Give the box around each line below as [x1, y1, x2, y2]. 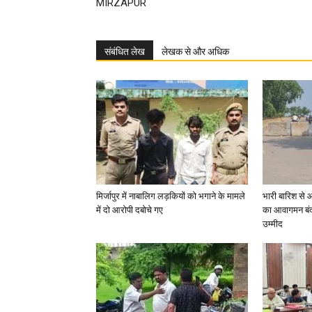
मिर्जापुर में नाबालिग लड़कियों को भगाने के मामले [96, 191, 245, 201]
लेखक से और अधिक [162, 46, 229, 57]
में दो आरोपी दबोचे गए [96, 205, 163, 215]
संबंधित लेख [104, 46, 145, 57]
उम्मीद [263, 219, 283, 229]
